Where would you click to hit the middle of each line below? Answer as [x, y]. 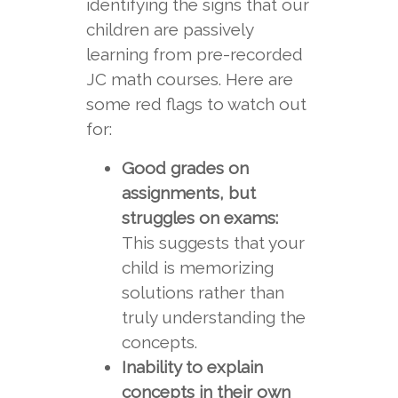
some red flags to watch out [196, 104]
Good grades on [185, 168]
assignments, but [188, 193]
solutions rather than [203, 292]
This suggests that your [213, 243]
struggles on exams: [199, 218]
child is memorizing [197, 267]
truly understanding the [213, 317]
